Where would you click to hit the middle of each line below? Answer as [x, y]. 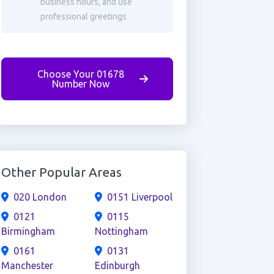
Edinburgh [117, 265]
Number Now [80, 84]
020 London [40, 197]
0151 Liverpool [139, 197]
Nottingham [121, 231]
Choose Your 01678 [80, 74]
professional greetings [83, 17]
